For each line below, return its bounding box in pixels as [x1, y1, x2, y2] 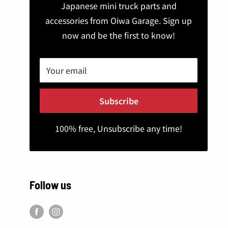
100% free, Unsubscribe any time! [55, 122, 182, 134]
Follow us [30, 178, 71, 191]
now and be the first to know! [62, 28, 175, 41]
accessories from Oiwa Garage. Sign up [45, 14, 192, 26]
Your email [46, 64, 87, 76]
